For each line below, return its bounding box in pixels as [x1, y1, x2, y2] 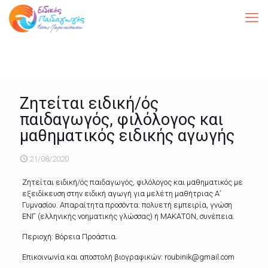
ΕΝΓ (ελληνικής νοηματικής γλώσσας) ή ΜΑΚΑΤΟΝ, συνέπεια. [22, 212, 234, 221]
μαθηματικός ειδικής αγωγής [20, 126, 234, 145]
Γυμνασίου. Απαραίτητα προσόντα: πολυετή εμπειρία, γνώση [22, 200, 232, 209]
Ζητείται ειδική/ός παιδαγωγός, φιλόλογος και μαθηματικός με [22, 178, 243, 187]
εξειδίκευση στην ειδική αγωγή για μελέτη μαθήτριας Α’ [22, 189, 221, 198]
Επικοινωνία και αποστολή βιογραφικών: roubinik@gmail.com [22, 252, 234, 261]
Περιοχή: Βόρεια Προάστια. [22, 232, 117, 241]
